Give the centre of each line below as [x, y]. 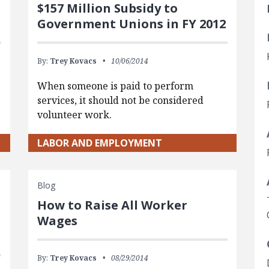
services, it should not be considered [120, 100]
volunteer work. [74, 114]
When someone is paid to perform [115, 86]
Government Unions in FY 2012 [131, 23]
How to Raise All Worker [112, 205]
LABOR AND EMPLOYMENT [99, 143]
